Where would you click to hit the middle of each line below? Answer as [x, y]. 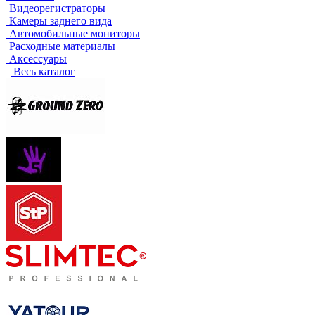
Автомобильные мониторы [75, 33]
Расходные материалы [62, 46]
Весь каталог [44, 71]
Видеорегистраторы [57, 8]
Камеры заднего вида [60, 20]
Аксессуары [38, 58]
